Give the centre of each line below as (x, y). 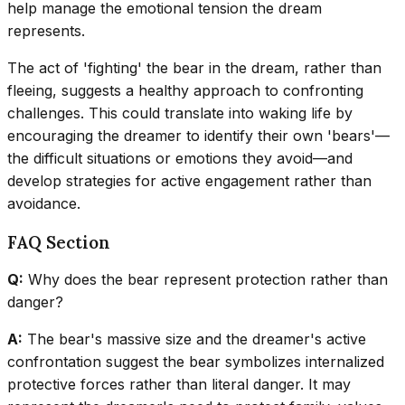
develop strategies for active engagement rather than (189, 180)
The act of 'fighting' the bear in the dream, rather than (194, 67)
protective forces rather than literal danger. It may (179, 385)
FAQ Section (59, 242)
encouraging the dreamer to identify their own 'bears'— (198, 135)
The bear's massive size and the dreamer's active (194, 339)
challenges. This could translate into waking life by (180, 113)
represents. (46, 30)
